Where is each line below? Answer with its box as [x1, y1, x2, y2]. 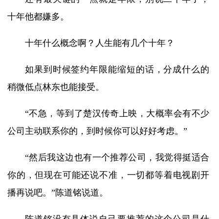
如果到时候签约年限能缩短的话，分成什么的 [25, 65, 209, 74]
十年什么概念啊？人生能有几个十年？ [25, 38, 175, 48]
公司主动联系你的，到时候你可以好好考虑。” [7, 126, 187, 136]
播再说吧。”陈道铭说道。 [7, 188, 108, 197]
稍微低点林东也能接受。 [7, 82, 104, 92]
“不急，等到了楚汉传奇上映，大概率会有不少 [25, 109, 209, 118]
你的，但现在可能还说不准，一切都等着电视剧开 [7, 170, 209, 180]
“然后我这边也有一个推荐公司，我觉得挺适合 [25, 153, 209, 162]
